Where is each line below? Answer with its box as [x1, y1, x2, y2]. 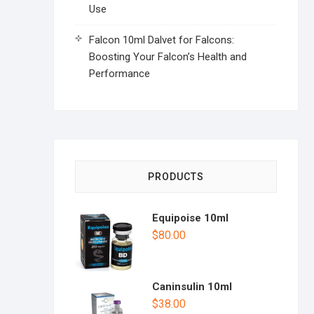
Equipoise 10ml [152, 212, 228, 224]
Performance [89, 67, 150, 80]
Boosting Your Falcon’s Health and [89, 50, 247, 63]
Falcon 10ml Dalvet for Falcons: [89, 34, 234, 46]
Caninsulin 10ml [152, 280, 232, 293]
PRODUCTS [148, 171, 204, 182]
